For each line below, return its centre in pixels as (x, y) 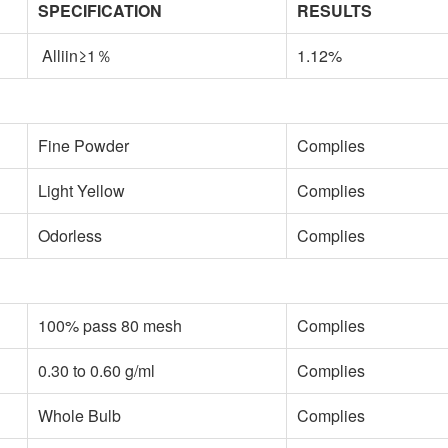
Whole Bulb (79, 415)
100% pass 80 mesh (110, 325)
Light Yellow (81, 190)
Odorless (70, 235)
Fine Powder (83, 145)
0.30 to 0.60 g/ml (96, 370)
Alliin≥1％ (75, 55)
